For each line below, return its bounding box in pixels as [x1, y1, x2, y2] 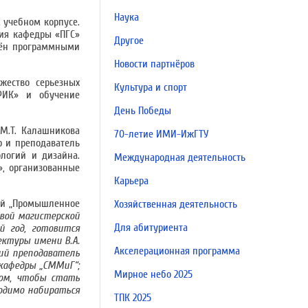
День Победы [114, 104, 171, 117]
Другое [114, 34, 144, 47]
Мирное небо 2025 [114, 268, 192, 280]
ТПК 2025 [114, 291, 151, 304]
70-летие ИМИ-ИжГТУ [114, 128, 208, 140]
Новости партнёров [114, 58, 195, 70]
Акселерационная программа [114, 245, 240, 257]
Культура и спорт [114, 81, 187, 93]
